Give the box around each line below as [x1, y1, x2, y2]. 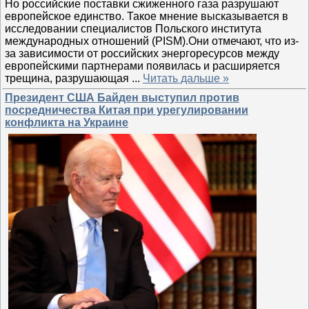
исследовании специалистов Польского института [5, 22, 261, 34]
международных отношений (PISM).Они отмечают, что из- [5, 34, 299, 47]
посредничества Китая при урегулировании [5, 104, 248, 116]
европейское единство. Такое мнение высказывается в [5, 10, 288, 22]
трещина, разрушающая [5, 72, 132, 84]
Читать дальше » [143, 72, 229, 84]
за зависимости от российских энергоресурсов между [5, 47, 279, 59]
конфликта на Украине [5, 117, 128, 128]
